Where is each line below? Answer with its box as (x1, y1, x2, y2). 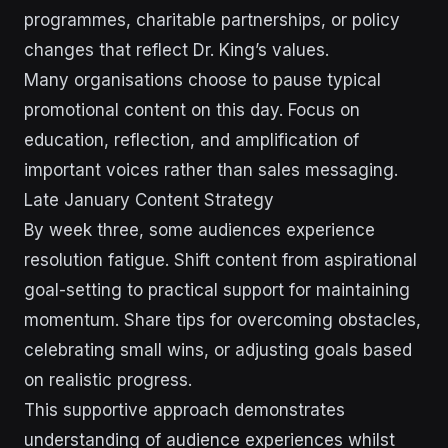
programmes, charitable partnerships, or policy (24, 10, 400, 30)
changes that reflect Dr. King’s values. (24, 40, 329, 60)
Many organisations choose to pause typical (24, 70, 381, 90)
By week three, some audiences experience (24, 220, 375, 240)
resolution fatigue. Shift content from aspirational (24, 250, 417, 270)
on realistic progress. (24, 370, 192, 390)
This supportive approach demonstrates (24, 400, 345, 420)
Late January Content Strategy (24, 190, 274, 210)
